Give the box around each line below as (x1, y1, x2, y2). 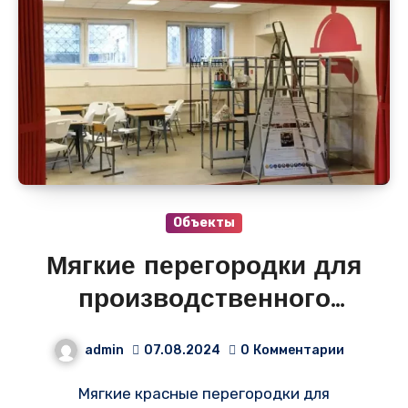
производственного (77, 287, 331, 313)
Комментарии (252, 342, 344, 358)
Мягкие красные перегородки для (78, 384, 90, 403)
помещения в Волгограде (41, 320, 367, 346)
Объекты (173, 214, 235, 230)
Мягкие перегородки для (46, 254, 362, 280)
